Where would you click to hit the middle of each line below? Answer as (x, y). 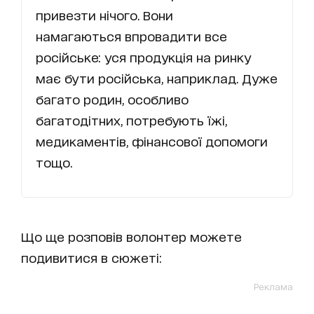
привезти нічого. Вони (104, 15)
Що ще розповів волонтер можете (131, 237)
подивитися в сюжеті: (91, 258)
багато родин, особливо (112, 99)
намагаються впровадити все (131, 36)
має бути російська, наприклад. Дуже (157, 78)
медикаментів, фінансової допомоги (152, 141)
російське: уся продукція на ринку (143, 57)
